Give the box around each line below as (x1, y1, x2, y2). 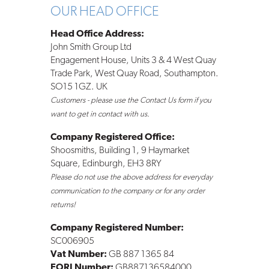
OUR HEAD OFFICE (50, 5, 159, 20)
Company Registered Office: (50, 133, 175, 143)
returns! (50, 201, 76, 210)
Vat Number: (50, 250, 107, 260)
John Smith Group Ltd (50, 43, 131, 53)
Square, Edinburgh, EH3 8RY (50, 159, 162, 169)
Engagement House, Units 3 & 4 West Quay (50, 56, 216, 66)
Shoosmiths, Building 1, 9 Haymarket (50, 146, 189, 156)
